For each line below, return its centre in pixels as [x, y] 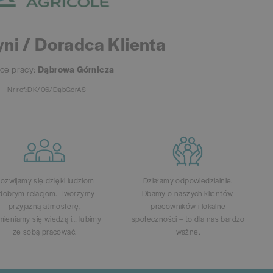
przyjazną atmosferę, [44, 206]
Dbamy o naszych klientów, [188, 193]
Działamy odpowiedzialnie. [188, 181]
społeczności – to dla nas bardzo [188, 219]
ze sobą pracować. [45, 232]
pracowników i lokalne [188, 206]
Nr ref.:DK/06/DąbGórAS [47, 89]
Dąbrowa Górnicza [76, 69]
